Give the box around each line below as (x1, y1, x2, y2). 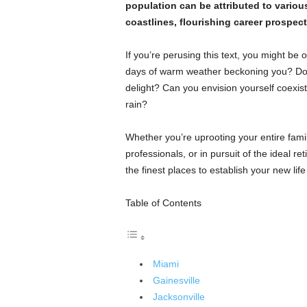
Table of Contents (125, 197, 201, 208)
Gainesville (152, 275, 200, 286)
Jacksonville (152, 291, 205, 302)
